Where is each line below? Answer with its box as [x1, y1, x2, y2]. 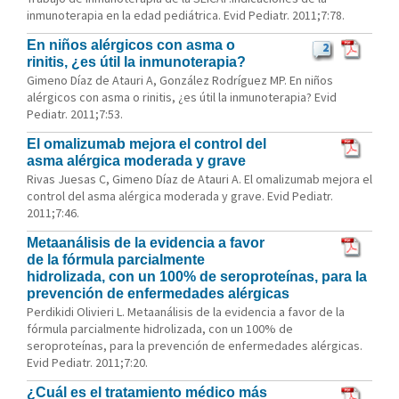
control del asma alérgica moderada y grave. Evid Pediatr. [27, 188, 333, 204]
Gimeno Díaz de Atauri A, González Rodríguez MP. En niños [27, 72, 333, 88]
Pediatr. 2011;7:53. [27, 106, 123, 122]
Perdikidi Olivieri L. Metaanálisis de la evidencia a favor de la [27, 304, 345, 320]
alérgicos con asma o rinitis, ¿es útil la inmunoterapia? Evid [27, 89, 337, 105]
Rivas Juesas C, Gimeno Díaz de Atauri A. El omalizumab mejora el [27, 171, 372, 187]
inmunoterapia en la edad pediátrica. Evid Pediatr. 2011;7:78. [27, 7, 345, 23]
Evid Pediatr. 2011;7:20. [27, 354, 148, 370]
